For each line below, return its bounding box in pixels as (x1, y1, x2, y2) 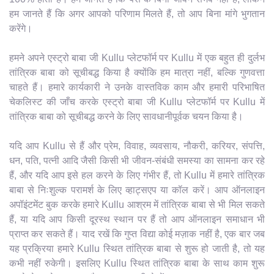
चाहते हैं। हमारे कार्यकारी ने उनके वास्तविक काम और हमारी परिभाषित (9, 81, 265, 92)
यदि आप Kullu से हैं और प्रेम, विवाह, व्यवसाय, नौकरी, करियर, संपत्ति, (9, 140, 265, 151)
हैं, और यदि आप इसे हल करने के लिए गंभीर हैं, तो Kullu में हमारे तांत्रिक (9, 169, 265, 180)
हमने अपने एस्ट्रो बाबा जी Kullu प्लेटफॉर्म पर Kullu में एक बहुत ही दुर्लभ (9, 52, 265, 63)
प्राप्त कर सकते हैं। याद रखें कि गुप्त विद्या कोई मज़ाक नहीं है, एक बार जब (9, 228, 265, 239)
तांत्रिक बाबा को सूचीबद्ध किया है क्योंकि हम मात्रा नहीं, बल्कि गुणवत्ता (9, 67, 265, 78)
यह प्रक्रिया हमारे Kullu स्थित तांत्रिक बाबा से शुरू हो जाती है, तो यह (9, 243, 265, 254)
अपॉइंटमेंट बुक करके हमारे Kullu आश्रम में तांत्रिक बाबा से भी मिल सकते (9, 199, 265, 210)
